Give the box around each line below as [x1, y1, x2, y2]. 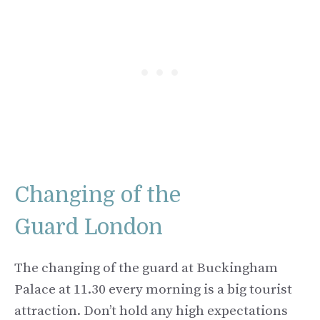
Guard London [14, 215, 163, 240]
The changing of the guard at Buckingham [14, 260, 278, 277]
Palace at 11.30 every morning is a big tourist [14, 281, 292, 299]
